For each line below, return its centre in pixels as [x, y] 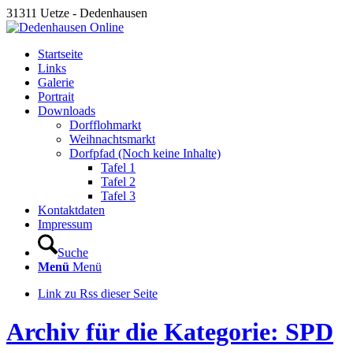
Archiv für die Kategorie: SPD [170, 332]
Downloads [67, 111]
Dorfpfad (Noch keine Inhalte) [145, 153]
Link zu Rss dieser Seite [98, 294]
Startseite [60, 54]
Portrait [56, 97]
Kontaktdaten [71, 210]
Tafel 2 [118, 182]
